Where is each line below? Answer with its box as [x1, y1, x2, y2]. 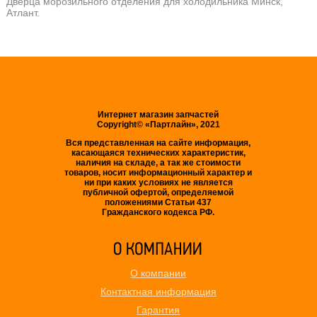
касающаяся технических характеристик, [71, 147, 246, 158]
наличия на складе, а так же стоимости [76, 157, 241, 168]
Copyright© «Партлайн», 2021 [96, 119, 220, 129]
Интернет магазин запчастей [98, 109, 219, 120]
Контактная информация [100, 285, 217, 297]
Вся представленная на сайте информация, [66, 137, 251, 148]
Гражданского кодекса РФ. [102, 207, 215, 217]
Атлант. [6, 6, 40, 18]
